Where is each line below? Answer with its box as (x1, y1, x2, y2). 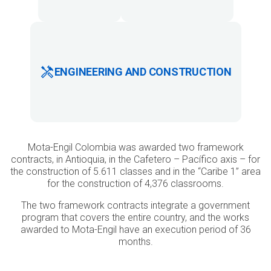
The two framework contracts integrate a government (21, 200, 250, 211)
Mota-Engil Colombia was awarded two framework (27, 142, 244, 153)
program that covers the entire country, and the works (22, 212, 249, 223)
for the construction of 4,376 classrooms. (47, 178, 224, 189)
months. (118, 236, 153, 247)
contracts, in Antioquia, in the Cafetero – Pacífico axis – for (11, 154, 260, 165)
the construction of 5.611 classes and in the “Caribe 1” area (10, 166, 261, 177)
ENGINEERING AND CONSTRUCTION (54, 65, 232, 78)
